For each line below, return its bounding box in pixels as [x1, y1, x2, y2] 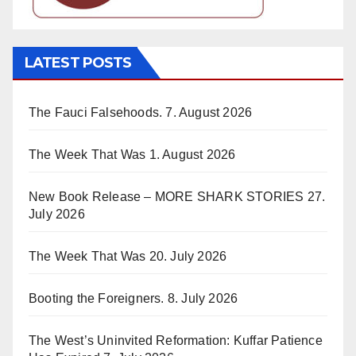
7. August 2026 [165, 105, 253, 119]
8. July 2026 [167, 291, 238, 305]
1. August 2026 [149, 147, 236, 161]
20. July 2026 [149, 249, 227, 263]
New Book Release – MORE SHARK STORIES [29, 189, 304, 203]
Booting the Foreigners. [29, 291, 164, 305]
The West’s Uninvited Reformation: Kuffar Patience [29, 333, 323, 347]
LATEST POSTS [25, 53, 132, 72]
